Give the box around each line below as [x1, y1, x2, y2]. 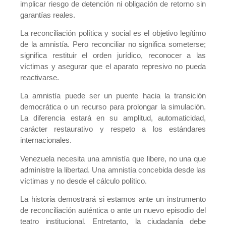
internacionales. [20, 136, 72, 145]
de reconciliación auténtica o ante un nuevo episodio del [20, 206, 206, 215]
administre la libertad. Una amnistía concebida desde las [20, 165, 206, 174]
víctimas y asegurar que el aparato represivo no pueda [20, 62, 206, 71]
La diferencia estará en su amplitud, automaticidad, [20, 114, 206, 123]
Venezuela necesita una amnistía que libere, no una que [20, 154, 206, 163]
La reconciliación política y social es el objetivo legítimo [20, 28, 206, 37]
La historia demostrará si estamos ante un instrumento [20, 195, 206, 204]
